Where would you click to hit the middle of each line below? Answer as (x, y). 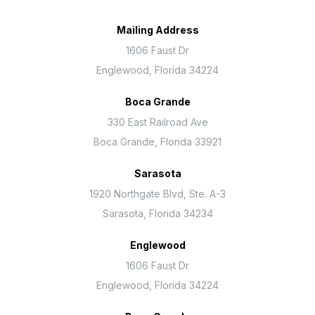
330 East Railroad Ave (157, 122)
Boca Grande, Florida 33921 (157, 142)
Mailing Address (157, 30)
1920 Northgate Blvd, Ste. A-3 (157, 194)
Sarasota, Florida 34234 (157, 214)
